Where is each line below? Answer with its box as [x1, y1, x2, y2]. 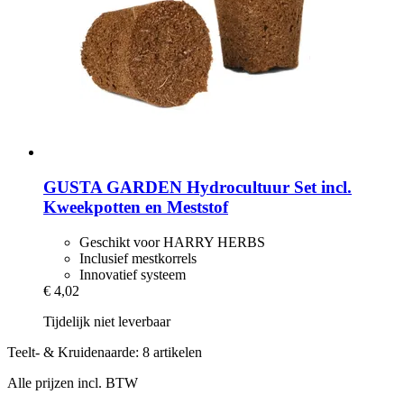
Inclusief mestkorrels [79, 250, 197, 266]
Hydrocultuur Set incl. [182, 178, 352, 197]
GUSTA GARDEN [43, 178, 182, 197]
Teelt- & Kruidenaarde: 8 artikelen [7, 344, 202, 360]
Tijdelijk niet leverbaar [43, 313, 170, 329]
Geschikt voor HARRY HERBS [79, 234, 265, 250]
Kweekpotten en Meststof [43, 197, 228, 217]
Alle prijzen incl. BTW [7, 374, 138, 390]
